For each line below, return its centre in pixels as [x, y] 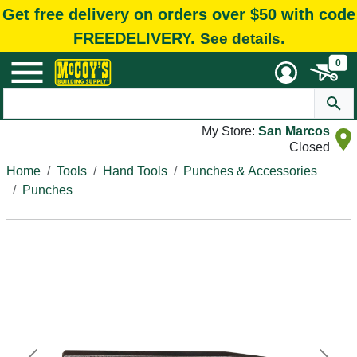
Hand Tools [135, 171]
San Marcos [294, 131]
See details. [242, 38]
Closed [310, 147]
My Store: [230, 131]
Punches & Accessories [250, 171]
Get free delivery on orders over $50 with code [178, 14]
